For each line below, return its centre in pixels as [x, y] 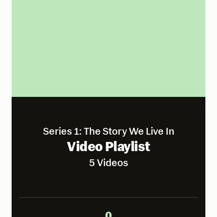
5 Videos [108, 163]
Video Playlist [108, 147]
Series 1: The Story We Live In [108, 131]
